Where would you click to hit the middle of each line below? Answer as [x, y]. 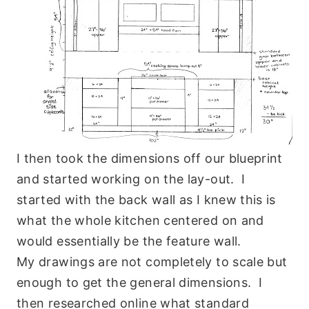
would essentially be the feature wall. [131, 241]
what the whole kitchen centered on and [140, 220]
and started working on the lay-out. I [131, 179]
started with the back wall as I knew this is [146, 199]
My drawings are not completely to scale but [152, 261]
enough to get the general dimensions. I [140, 282]
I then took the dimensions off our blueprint [150, 158]
